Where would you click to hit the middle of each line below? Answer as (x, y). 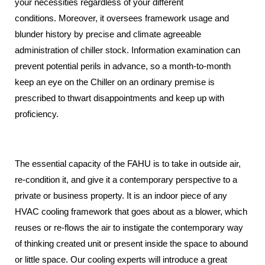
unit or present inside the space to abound (167, 243)
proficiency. (38, 114)
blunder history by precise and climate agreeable (108, 34)
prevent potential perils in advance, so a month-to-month (123, 66)
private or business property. (71, 195)
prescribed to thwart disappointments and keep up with (119, 98)
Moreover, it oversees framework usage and (144, 18)
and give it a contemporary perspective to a (154, 180)
